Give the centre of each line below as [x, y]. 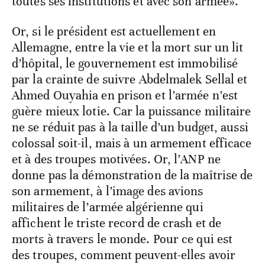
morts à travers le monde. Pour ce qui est [122, 239]
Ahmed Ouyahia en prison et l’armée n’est [125, 95]
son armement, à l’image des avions [108, 191]
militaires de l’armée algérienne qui [108, 207]
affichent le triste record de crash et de [117, 223]
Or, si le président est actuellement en [114, 31]
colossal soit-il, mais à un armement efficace [132, 143]
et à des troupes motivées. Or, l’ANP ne [116, 159]
